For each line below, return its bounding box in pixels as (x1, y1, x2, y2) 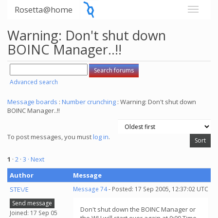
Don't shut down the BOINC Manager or (80, 205, 196, 214)
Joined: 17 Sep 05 (10, 208, 57, 217)
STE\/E (10, 185, 29, 194)
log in (93, 132, 109, 141)
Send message (12, 199, 52, 207)
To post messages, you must (7, 132, 93, 141)
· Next (28, 155, 44, 163)
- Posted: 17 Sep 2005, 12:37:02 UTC (107, 185, 208, 193)
